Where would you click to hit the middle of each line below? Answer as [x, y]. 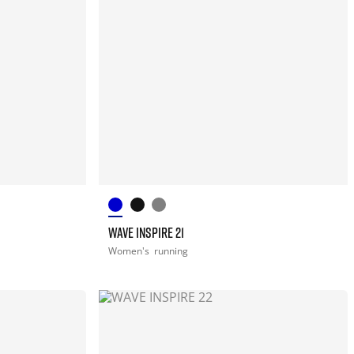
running [171, 250]
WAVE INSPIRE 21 [147, 232]
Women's [130, 250]
